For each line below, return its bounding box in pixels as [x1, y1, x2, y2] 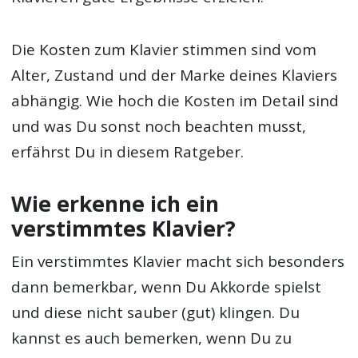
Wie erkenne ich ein [11, 189, 220, 218]
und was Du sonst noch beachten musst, [11, 115, 307, 137]
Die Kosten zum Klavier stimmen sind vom [11, 38, 317, 60]
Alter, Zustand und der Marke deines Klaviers [11, 64, 338, 86]
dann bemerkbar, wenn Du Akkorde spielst [11, 276, 322, 298]
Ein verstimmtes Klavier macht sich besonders [11, 251, 345, 272]
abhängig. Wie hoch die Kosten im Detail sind [11, 89, 340, 111]
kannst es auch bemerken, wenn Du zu [11, 328, 292, 349]
